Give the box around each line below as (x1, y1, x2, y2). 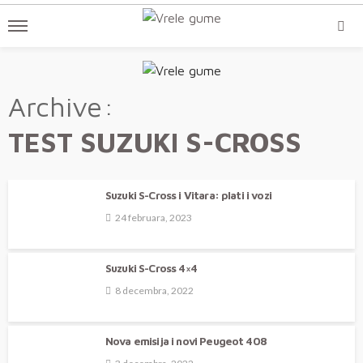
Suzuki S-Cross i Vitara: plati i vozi (105, 189, 271, 203)
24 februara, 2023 (115, 211, 192, 224)
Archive (8, 90, 102, 123)
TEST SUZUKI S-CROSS (8, 126, 301, 159)
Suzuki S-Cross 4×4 (105, 262, 197, 275)
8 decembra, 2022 (115, 284, 194, 297)
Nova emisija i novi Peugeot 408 (105, 335, 267, 348)
